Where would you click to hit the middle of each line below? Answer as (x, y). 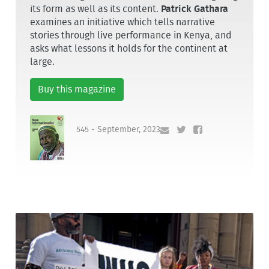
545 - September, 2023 (119, 129)
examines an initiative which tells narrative (123, 23)
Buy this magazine (77, 90)
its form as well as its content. (96, 9)
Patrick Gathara (195, 9)
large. (43, 62)
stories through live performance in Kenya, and (131, 36)
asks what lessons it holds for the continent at (129, 49)
